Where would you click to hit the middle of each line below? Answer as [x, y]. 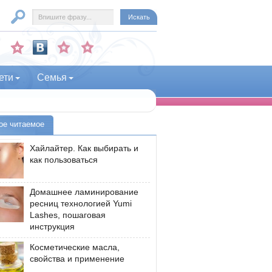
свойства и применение [77, 259]
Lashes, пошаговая [68, 215]
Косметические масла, [75, 247]
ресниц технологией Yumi [81, 204]
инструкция [52, 227]
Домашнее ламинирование [84, 192]
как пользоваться [64, 160]
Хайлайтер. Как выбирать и [84, 148]
